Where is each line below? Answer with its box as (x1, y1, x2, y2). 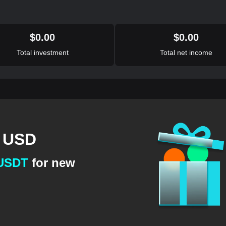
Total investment (16, 48, 69, 56)
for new (28, 155, 75, 169)
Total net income (160, 48, 213, 56)
